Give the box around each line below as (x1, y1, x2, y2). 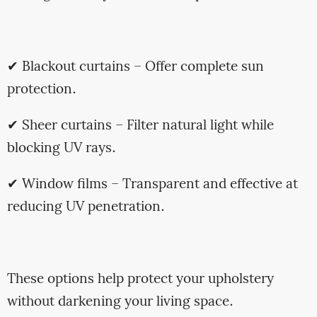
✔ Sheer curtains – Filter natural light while (6, 115, 274, 137)
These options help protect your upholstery (6, 269, 274, 291)
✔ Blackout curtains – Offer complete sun (6, 56, 264, 78)
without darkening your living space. (6, 292, 234, 313)
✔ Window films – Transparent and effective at (6, 173, 298, 195)
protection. (6, 79, 76, 100)
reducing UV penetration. (6, 196, 165, 218)
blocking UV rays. (6, 137, 116, 159)
